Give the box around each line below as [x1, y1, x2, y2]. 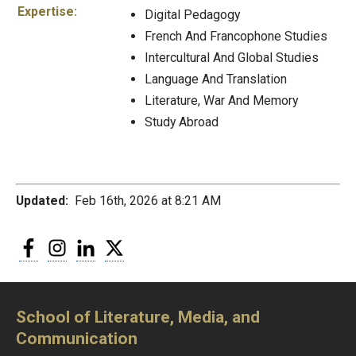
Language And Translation [145, 72, 287, 87]
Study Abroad [145, 114, 219, 130]
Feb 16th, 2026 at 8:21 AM [68, 192, 221, 208]
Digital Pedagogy [145, 7, 240, 23]
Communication [16, 328, 137, 349]
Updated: [16, 192, 68, 208]
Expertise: [17, 4, 77, 20]
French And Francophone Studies [145, 29, 327, 44]
